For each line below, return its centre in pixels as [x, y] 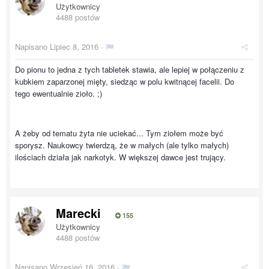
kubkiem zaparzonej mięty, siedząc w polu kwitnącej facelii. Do [125, 81]
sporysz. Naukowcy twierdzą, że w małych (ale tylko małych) [122, 145]
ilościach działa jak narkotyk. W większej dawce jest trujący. [120, 157]
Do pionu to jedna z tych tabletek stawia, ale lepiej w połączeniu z [130, 69]
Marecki [78, 213]
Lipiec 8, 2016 [74, 47]
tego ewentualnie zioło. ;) [59, 93]
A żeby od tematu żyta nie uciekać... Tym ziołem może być [119, 133]
